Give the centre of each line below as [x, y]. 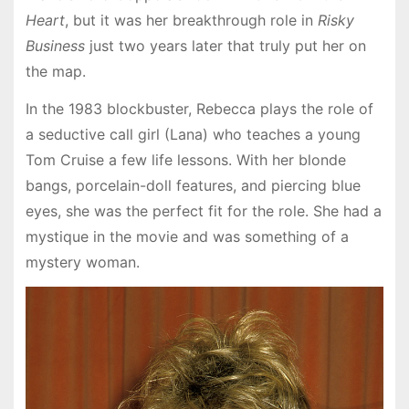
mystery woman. [82, 262]
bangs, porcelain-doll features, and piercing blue [193, 186]
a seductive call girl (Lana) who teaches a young [193, 135]
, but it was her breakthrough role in [191, 21]
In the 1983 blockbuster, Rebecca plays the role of [199, 109]
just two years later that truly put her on [225, 46]
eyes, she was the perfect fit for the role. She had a [203, 211]
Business [55, 46]
